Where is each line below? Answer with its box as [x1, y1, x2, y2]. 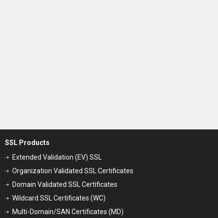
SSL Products [5, 139, 50, 147]
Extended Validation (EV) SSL [12, 153, 102, 162]
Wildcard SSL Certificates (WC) [12, 194, 106, 202]
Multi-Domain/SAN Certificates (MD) [12, 208, 124, 216]
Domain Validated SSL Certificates [12, 181, 117, 189]
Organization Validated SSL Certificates [12, 167, 133, 175]
